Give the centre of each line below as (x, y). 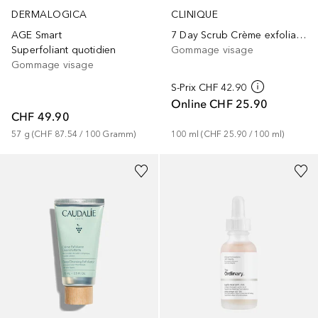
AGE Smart (37, 35)
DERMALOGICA (49, 15)
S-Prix (184, 88)
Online (189, 104)
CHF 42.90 (223, 88)
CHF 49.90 (40, 117)
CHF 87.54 (56, 135)
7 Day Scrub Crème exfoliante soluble (301, 35)
